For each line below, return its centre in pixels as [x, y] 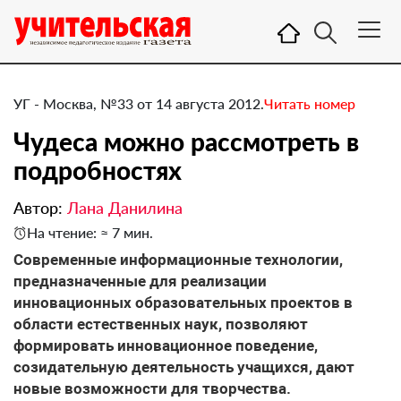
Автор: [40, 208]
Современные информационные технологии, [178, 260]
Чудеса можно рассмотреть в [186, 141]
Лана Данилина [125, 208]
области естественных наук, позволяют [161, 324]
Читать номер [310, 103]
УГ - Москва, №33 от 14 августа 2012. [139, 103]
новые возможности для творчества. [152, 388]
